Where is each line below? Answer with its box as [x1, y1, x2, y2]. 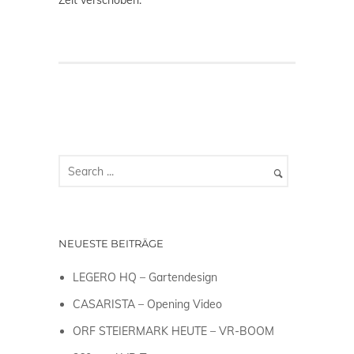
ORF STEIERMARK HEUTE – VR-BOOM [73, 324, 275, 339]
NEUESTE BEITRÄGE [58, 237, 164, 250]
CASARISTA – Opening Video [73, 297, 223, 312]
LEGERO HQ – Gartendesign [73, 270, 218, 285]
